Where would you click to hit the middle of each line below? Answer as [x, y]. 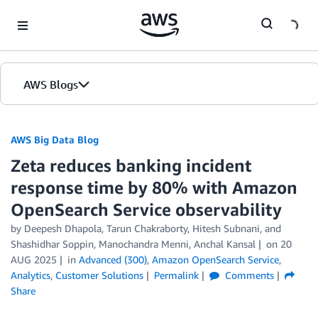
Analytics [31, 275]
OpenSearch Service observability [146, 209]
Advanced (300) [113, 259]
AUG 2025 [34, 259]
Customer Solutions [99, 275]
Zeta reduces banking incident [131, 165]
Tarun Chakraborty [147, 228]
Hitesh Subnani [226, 228]
